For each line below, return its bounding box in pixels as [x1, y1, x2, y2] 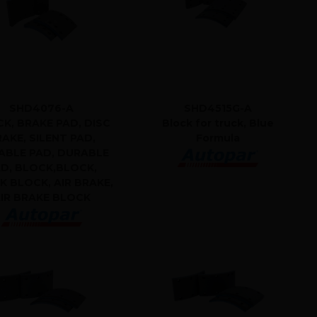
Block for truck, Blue [162, 116, 275, 129]
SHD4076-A [9, 101, 74, 115]
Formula [196, 131, 241, 144]
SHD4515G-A [184, 101, 253, 115]
